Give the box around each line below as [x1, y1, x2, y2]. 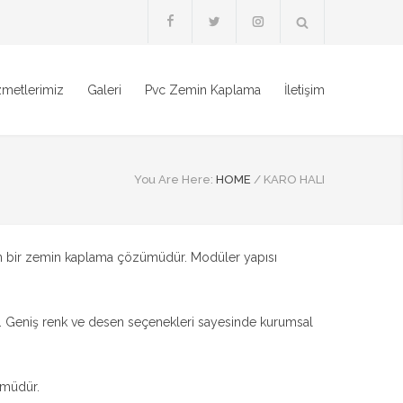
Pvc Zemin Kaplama [145, 83, 261, 97]
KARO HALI [264, 173, 325, 186]
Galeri [87, 83, 121, 97]
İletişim [284, 83, 325, 97]
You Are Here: [134, 173, 213, 186]
